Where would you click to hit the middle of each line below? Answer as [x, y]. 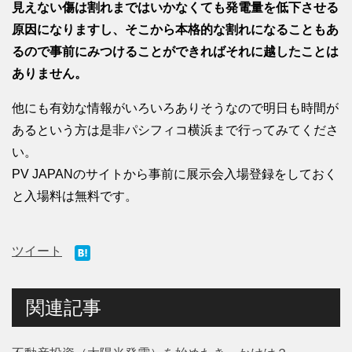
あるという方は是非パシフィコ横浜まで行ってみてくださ [175, 130]
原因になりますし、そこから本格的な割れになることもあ [175, 29]
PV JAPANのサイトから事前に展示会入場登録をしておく [174, 174]
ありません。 [49, 73]
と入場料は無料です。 [75, 196]
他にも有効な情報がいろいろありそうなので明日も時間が [175, 108]
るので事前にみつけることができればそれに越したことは [175, 51]
